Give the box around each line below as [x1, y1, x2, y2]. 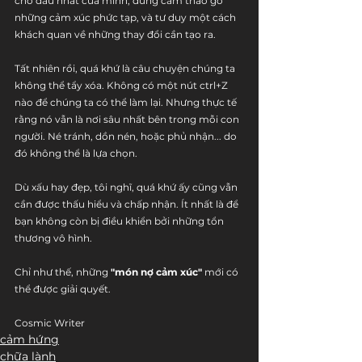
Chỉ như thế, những [15, 266, 111, 278]
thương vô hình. [15, 232, 92, 244]
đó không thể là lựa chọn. [15, 147, 137, 159]
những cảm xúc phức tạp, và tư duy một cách [15, 11, 238, 23]
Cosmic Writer [15, 317, 85, 329]
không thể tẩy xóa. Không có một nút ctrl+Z [15, 79, 230, 91]
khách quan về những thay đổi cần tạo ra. [15, 28, 216, 40]
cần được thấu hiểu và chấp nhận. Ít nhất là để [15, 198, 241, 210]
